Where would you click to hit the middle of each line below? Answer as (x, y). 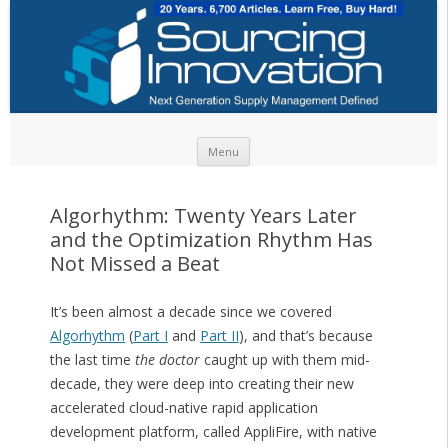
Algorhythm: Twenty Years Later (203, 216)
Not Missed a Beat (134, 264)
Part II (219, 336)
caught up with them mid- (284, 360)
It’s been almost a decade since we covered (190, 312)
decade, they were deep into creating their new (201, 384)
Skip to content (299, 144)
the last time (92, 360)
